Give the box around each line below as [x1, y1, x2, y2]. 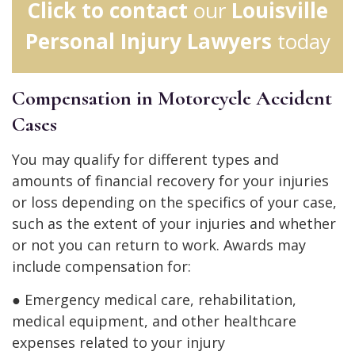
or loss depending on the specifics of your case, [12, 192, 337, 212]
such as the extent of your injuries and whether [12, 213, 336, 233]
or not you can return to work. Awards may [12, 235, 306, 254]
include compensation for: [12, 256, 191, 276]
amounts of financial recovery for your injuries [12, 170, 329, 190]
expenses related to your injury [12, 332, 225, 352]
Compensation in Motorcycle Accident [12, 85, 332, 110]
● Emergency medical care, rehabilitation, [12, 289, 296, 309]
